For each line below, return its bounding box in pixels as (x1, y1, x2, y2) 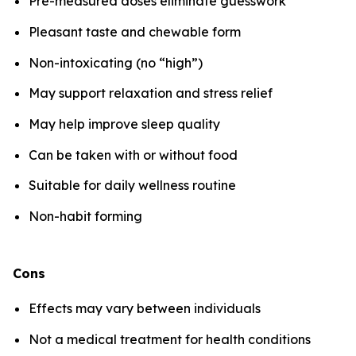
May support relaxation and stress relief (29, 85, 273, 102)
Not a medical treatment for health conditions (29, 331, 311, 347)
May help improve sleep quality (29, 115, 220, 132)
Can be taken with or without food (29, 146, 238, 163)
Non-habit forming (29, 207, 142, 224)
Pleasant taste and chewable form (29, 23, 241, 40)
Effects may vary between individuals (29, 300, 261, 316)
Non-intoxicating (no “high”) (29, 54, 203, 71)
